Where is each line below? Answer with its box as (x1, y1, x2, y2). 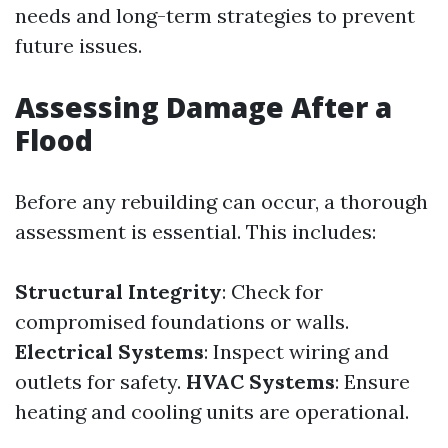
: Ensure (335, 369, 410, 394)
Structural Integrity (15, 279, 222, 304)
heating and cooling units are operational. (15, 399, 409, 424)
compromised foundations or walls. (15, 309, 349, 334)
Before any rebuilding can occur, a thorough (15, 189, 428, 214)
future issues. (15, 33, 142, 58)
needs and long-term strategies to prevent (15, 3, 415, 28)
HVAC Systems (186, 369, 335, 394)
